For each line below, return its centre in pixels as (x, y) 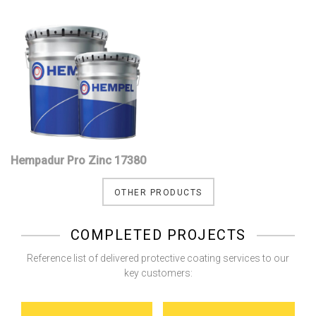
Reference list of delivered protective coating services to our (158, 259)
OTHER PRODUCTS (158, 193)
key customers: (158, 273)
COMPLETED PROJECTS (158, 235)
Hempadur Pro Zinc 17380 (78, 161)
